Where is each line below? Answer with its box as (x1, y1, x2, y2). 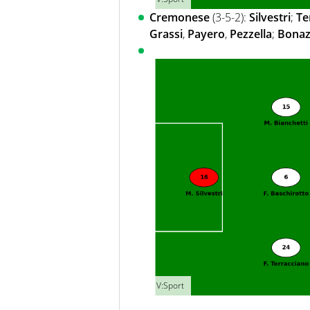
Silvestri (249, 10, 291, 26)
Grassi (149, 26, 183, 42)
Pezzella (230, 26, 272, 42)
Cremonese (149, 10, 210, 26)
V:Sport (156, 280, 184, 292)
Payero (188, 26, 225, 42)
